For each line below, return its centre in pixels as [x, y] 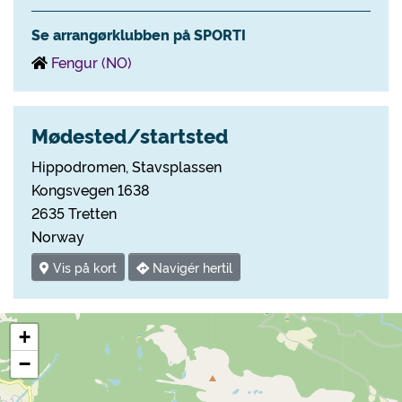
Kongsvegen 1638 [91, 189]
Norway [58, 236]
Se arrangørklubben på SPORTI [139, 34]
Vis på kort [83, 267]
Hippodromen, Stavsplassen [127, 166]
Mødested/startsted [130, 135]
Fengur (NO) [92, 62]
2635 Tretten [74, 213]
